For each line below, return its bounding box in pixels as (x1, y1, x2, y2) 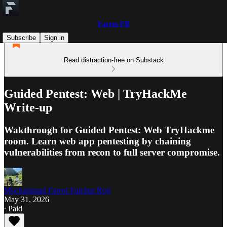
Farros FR (97, 20, 130, 28)
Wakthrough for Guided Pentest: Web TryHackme (4, 124, 214, 135)
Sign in (44, 34, 64, 42)
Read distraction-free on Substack (63, 56, 164, 64)
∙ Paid (4, 204, 22, 213)
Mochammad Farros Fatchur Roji (4, 185, 110, 195)
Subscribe (7, 34, 36, 42)
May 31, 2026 (4, 195, 49, 204)
